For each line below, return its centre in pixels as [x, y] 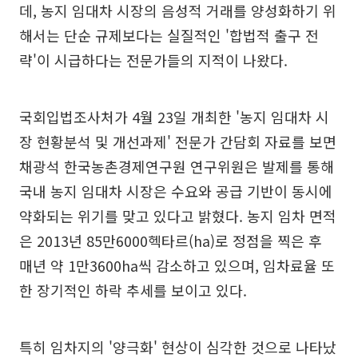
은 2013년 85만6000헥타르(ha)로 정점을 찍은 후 [171, 240]
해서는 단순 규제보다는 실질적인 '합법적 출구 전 [169, 35]
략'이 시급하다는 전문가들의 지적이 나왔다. [153, 60]
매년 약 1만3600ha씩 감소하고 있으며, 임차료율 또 [177, 265]
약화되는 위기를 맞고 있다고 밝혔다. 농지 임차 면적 [178, 215]
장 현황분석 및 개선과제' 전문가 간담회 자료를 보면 [178, 141]
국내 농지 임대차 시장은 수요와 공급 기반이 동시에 [176, 191]
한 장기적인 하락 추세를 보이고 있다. [133, 290]
